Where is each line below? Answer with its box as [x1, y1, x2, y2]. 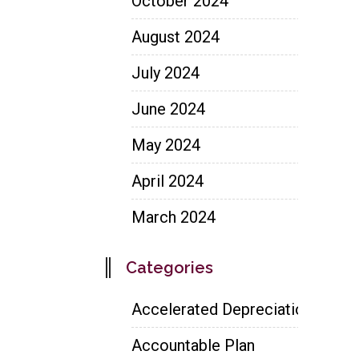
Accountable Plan [131, 335, 255, 355]
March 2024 [131, 207, 216, 227]
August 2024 [131, 26, 220, 46]
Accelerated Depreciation [131, 299, 313, 319]
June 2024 [131, 99, 205, 119]
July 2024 [131, 63, 200, 83]
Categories [126, 257, 213, 277]
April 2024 [131, 171, 204, 191]
